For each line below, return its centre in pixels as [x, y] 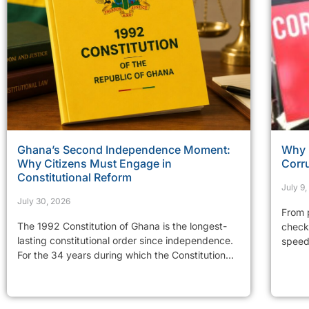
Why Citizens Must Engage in [94, 163]
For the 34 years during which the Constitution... [126, 255]
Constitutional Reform [74, 177]
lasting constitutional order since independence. [125, 240]
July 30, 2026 [44, 201]
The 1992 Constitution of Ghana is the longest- [122, 226]
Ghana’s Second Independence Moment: [124, 149]
